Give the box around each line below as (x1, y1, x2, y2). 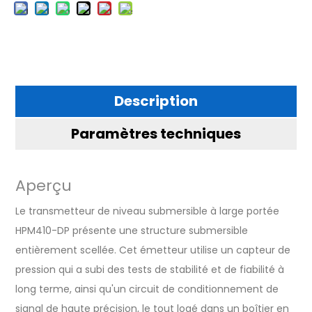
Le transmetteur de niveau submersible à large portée (15, 204, 279, 219)
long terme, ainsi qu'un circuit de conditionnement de (15, 282, 279, 297)
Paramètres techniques (71, 124, 241, 144)
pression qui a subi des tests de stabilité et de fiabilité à (15, 263, 284, 277)
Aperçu (15, 175, 72, 197)
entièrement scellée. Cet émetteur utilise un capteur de (15, 243, 290, 258)
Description (114, 91, 198, 111)
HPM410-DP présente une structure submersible (15, 224, 248, 238)
